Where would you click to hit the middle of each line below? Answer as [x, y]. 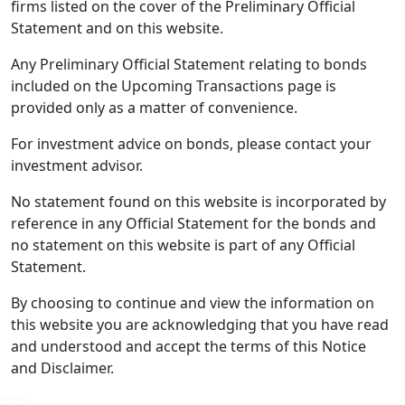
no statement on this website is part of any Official [183, 245]
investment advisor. [77, 165]
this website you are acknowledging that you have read [200, 325]
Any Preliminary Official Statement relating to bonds [189, 64]
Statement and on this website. [117, 28]
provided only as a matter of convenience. [154, 108]
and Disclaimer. [62, 368]
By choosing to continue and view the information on [193, 303]
